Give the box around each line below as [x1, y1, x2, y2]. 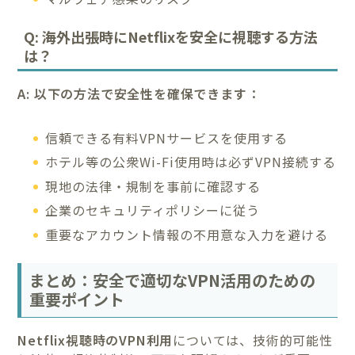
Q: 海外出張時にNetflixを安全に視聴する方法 [24, 25, 319, 47]
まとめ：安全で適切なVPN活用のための [29, 268, 316, 292]
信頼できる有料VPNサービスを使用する [45, 128, 288, 147]
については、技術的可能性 [173, 330, 333, 349]
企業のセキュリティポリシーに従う [45, 200, 261, 220]
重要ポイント [29, 287, 125, 311]
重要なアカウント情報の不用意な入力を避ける [45, 224, 329, 244]
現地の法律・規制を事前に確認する [45, 176, 261, 196]
